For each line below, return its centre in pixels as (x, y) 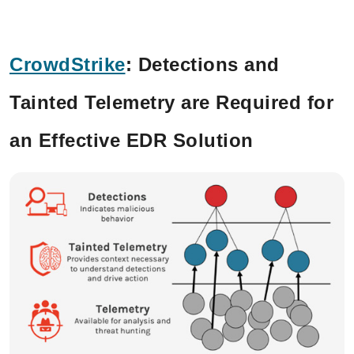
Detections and (209, 65)
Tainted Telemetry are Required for (171, 103)
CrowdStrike (68, 65)
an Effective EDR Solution (132, 141)
